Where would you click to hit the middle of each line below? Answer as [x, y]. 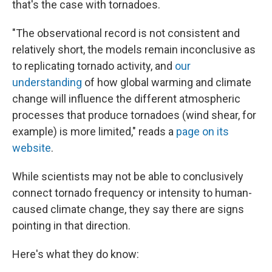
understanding [47, 82]
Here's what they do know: [76, 254]
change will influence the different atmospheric [126, 99]
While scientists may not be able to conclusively [128, 176]
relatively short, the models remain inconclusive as [134, 49]
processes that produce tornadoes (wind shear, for [134, 115]
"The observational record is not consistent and [126, 33]
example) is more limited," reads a [94, 131]
